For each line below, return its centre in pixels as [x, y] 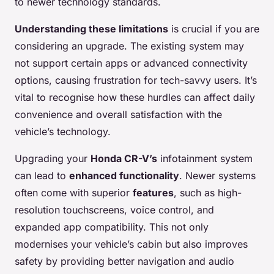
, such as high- [208, 193]
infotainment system [205, 159]
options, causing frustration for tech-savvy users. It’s [136, 80]
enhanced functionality [124, 176]
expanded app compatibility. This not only [112, 227]
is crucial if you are [214, 29]
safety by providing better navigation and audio [124, 261]
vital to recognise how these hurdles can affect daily [135, 98]
